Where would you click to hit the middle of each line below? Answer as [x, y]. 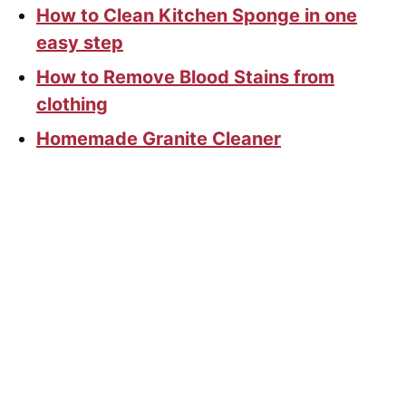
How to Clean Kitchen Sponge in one [197, 16]
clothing [72, 105]
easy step [80, 43]
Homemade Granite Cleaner [159, 139]
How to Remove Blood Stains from [185, 77]
